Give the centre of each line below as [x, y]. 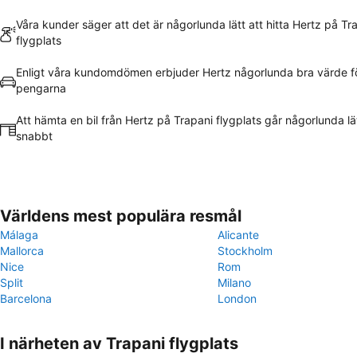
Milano [234, 282]
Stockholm [245, 251]
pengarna [41, 88]
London [237, 298]
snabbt [34, 136]
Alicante [238, 235]
